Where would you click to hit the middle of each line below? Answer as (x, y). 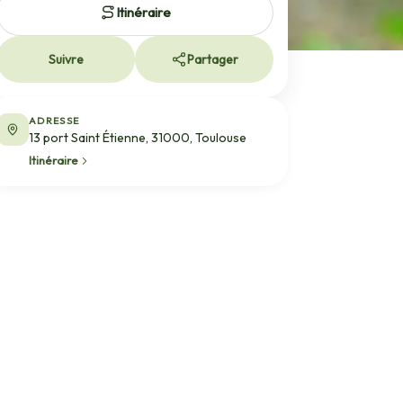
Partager (212, 59)
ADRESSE (54, 121)
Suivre (66, 59)
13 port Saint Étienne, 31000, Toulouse (138, 138)
